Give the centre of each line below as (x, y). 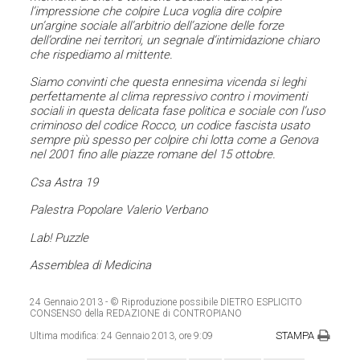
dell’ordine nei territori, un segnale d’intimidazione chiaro (175, 40)
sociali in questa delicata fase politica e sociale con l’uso (178, 111)
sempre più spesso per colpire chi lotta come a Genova (174, 140)
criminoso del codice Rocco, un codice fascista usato (170, 126)
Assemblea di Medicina (91, 266)
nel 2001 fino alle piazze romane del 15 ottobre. (153, 155)
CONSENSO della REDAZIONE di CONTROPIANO (136, 314)
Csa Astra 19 (64, 182)
